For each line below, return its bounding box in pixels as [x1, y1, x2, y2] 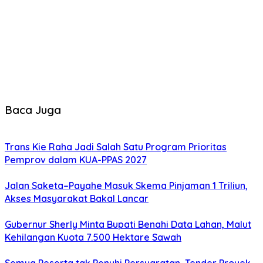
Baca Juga [5, 102, 61, 117]
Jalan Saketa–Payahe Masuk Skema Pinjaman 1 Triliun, [5, 180, 248, 192]
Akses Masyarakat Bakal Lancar [5, 193, 149, 205]
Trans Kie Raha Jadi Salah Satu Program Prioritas [5, 141, 227, 153]
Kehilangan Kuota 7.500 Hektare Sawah [5, 231, 181, 244]
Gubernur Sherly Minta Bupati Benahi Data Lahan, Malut [5, 218, 251, 231]
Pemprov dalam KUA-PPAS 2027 [5, 154, 147, 166]
